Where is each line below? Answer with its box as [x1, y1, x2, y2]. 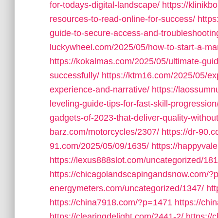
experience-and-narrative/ [50, 85, 149, 94]
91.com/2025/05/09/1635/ [50, 141, 149, 151]
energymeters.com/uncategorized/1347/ [50, 183, 204, 193]
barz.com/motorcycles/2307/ [50, 127, 159, 137]
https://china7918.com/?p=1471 [50, 198, 172, 207]
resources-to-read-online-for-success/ [50, 14, 195, 24]
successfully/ [50, 71, 99, 80]
